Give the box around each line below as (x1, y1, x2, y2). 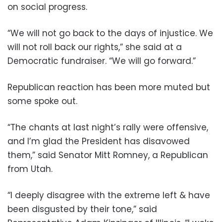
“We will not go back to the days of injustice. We (7, 27, 213, 40)
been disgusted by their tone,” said (7, 203, 157, 216)
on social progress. (7, 1, 87, 13)
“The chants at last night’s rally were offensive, (7, 121, 208, 134)
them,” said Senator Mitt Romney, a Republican (7, 149, 208, 162)
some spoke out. (7, 95, 77, 108)
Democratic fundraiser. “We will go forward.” (7, 55, 196, 67)
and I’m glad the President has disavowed (7, 135, 190, 148)
